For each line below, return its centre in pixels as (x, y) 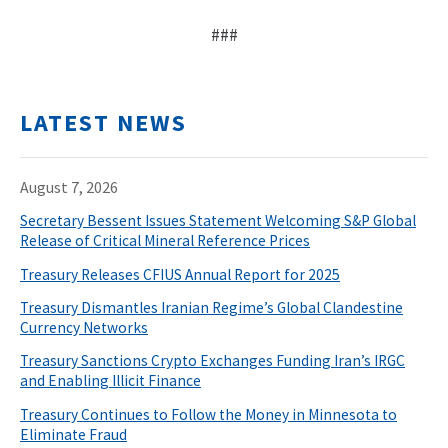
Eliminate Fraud (73, 434)
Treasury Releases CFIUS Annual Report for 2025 (180, 274)
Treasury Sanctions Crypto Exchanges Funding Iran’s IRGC (212, 361)
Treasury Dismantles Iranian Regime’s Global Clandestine (211, 307)
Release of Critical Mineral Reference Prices (165, 241)
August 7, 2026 (69, 187)
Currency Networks (84, 327)
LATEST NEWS (103, 123)
